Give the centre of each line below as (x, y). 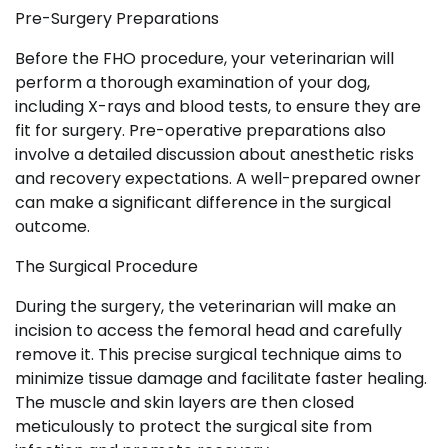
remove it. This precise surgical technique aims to (208, 354)
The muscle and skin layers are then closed (184, 402)
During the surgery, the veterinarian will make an (205, 306)
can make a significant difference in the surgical (203, 202)
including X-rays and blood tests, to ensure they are (218, 106)
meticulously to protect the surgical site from (193, 426)
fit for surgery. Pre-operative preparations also (200, 130)
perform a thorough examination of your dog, (192, 82)
